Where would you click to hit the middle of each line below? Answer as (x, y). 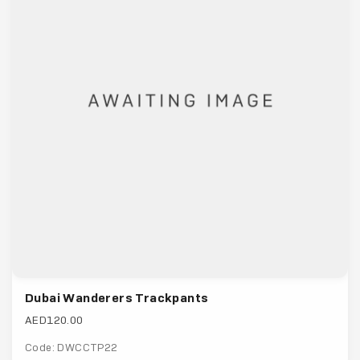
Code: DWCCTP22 (72, 348)
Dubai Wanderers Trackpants (117, 298)
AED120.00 (54, 320)
